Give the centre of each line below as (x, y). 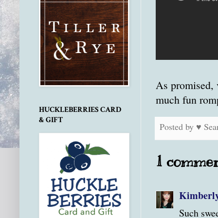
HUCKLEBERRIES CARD (80, 110)
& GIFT (51, 120)
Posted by (178, 127)
